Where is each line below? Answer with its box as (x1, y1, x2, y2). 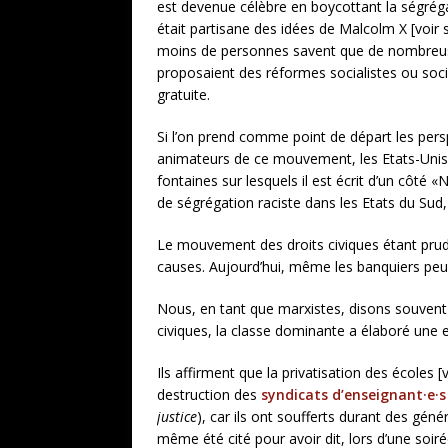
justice (157, 407, 197, 426)
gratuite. (157, 85, 210, 104)
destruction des (157, 385, 261, 404)
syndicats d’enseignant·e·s (261, 385, 446, 404)
